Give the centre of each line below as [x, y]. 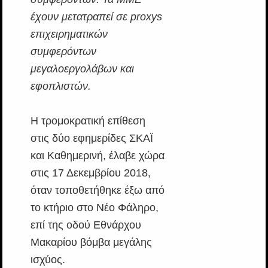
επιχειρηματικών [69, 34]
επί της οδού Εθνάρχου [86, 225]
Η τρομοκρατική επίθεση [88, 121]
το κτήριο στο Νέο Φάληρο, [94, 208]
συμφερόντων [63, 51]
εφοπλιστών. [60, 86]
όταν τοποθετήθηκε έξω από [97, 190]
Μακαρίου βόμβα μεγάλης [91, 242]
